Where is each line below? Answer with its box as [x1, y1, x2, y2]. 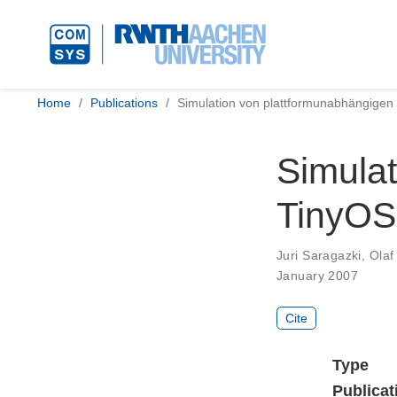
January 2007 [276, 269, 359, 283]
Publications [90, 95, 158, 110]
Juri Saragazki [276, 248, 362, 262]
